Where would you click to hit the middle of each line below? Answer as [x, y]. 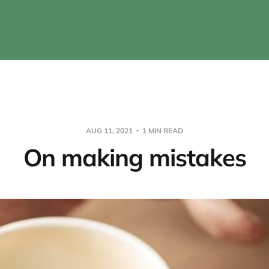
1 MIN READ [162, 130]
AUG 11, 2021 [110, 130]
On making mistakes [134, 157]
